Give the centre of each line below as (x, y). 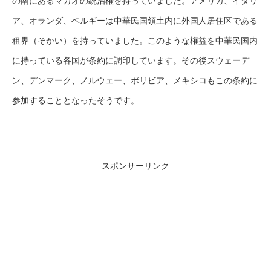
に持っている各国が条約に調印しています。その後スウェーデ (131, 60)
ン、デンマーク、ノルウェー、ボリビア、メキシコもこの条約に (135, 80)
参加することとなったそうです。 (76, 100)
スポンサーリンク (135, 165)
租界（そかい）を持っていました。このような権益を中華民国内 (135, 40)
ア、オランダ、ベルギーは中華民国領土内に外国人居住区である (135, 20)
